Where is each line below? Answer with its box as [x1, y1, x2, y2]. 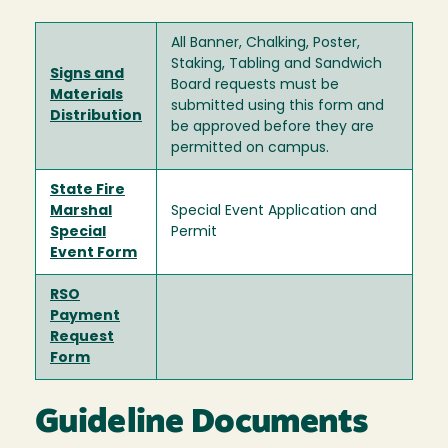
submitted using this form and [171, 98, 384, 114]
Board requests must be [171, 77, 339, 93]
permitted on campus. [171, 140, 329, 156]
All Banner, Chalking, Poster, [171, 35, 360, 51]
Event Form [50, 245, 137, 261]
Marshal [50, 203, 112, 219]
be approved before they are [171, 119, 374, 135]
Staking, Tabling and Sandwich [171, 56, 382, 72]
